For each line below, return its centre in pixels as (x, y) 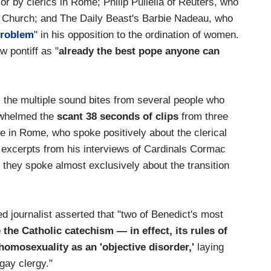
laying (209, 247)
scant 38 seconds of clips (118, 116)
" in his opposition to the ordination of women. (136, 34)
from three (203, 116)
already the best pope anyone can (139, 51)
